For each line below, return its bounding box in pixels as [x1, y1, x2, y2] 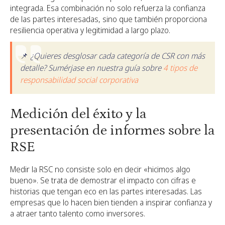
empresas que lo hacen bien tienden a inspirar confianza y [10, 197, 212, 208]
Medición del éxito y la [10, 106, 147, 123]
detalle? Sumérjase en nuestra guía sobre [20, 62, 161, 74]
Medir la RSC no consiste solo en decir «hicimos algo [10, 164, 190, 175]
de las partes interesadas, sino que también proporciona [10, 14, 207, 25]
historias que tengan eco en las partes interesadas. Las [10, 186, 202, 197]
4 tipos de [161, 62, 197, 74]
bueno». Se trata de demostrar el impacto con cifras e [10, 175, 196, 186]
